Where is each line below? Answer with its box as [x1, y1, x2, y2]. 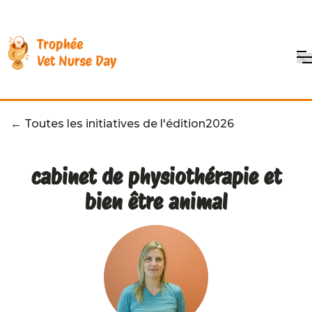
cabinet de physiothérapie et [31, 164, 281, 189]
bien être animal [84, 189, 228, 214]
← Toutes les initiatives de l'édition [10, 116, 205, 130]
